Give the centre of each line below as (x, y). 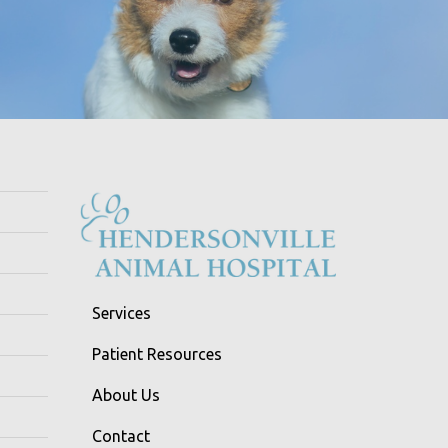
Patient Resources (157, 354)
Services (121, 313)
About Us (126, 395)
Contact (121, 436)
